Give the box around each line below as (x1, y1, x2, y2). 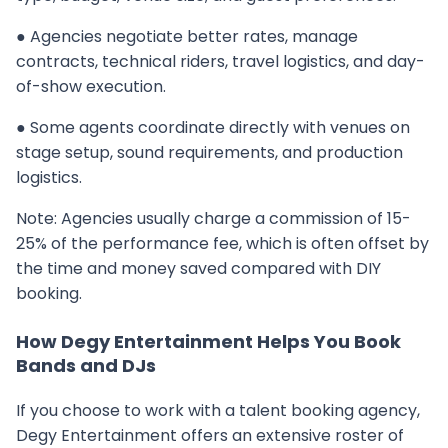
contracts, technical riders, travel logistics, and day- (16, 50, 425, 73)
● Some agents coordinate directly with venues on (16, 116, 410, 139)
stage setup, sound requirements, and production (16, 141, 403, 164)
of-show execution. (16, 75, 166, 98)
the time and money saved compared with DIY (16, 257, 381, 280)
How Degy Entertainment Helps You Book (16, 329, 401, 354)
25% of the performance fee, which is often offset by (16, 232, 429, 255)
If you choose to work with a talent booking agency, (16, 399, 420, 422)
